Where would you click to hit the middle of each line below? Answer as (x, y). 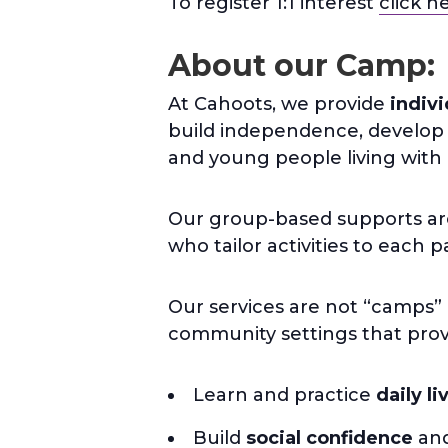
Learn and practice (284, 394)
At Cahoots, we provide (279, 103)
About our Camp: (301, 65)
